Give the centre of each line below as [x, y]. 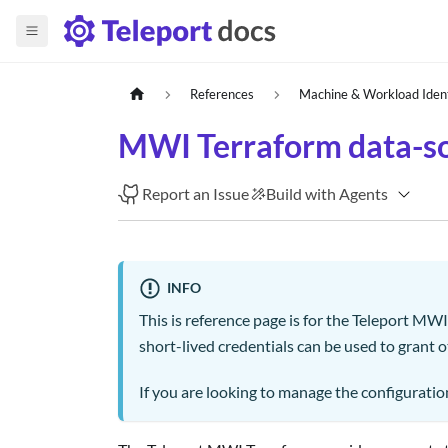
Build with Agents [327, 194]
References [222, 94]
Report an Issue [196, 194]
